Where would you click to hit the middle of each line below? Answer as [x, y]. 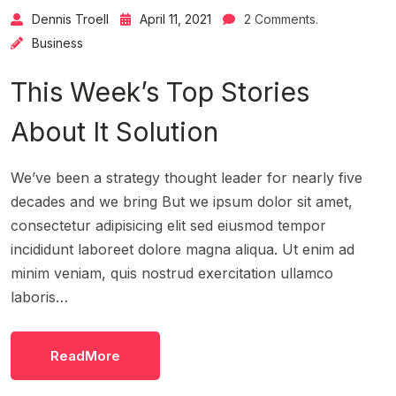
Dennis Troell [70, 19]
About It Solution [114, 131]
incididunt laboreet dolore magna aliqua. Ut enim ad [183, 249]
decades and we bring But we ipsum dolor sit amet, [182, 201]
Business [57, 42]
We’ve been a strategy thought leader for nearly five [187, 177]
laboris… [39, 297]
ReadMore [85, 355]
